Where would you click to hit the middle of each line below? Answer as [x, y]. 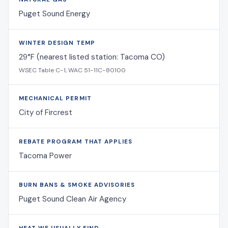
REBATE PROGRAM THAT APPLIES [76, 141]
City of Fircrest [46, 112]
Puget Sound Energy [54, 13]
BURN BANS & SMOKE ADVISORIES [77, 185]
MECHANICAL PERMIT [55, 98]
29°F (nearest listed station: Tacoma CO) [92, 57]
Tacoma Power [45, 155]
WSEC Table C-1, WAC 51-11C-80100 [72, 70]
